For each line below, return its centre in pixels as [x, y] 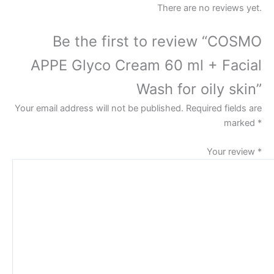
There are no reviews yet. [209, 8]
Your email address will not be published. [99, 109]
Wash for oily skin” [199, 89]
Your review [232, 152]
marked [241, 123]
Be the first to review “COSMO [157, 42]
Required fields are [224, 109]
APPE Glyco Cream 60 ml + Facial [146, 65]
